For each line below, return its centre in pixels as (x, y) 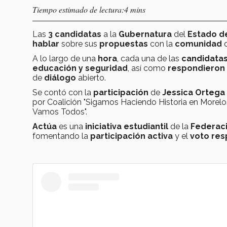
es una (71, 127)
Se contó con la (63, 93)
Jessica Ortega (193, 93)
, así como (148, 68)
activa (160, 136)
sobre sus (79, 44)
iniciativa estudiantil (127, 127)
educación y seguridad (80, 68)
